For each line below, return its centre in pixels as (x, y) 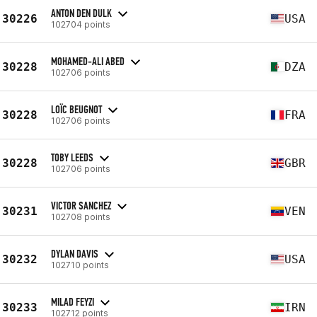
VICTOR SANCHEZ (81, 205)
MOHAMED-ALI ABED (88, 61)
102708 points (81, 217)
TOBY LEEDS (72, 157)
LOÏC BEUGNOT (76, 109)
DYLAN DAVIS (75, 253)
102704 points (81, 24)
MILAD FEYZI (73, 301)
